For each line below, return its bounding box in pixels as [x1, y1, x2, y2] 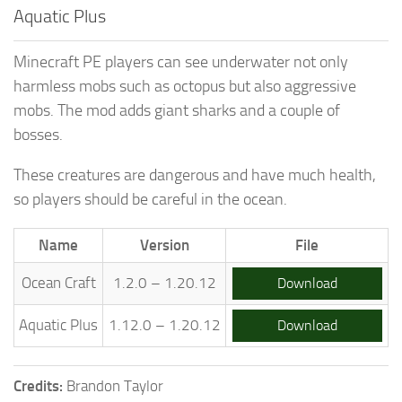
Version [139, 235, 189, 254]
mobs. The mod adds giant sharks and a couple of [13, 100, 340, 120]
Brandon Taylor [66, 376, 163, 395]
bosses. [13, 124, 63, 144]
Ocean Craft [21, 273, 96, 292]
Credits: [13, 376, 66, 395]
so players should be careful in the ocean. [13, 188, 287, 209]
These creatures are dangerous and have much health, [13, 164, 376, 185]
